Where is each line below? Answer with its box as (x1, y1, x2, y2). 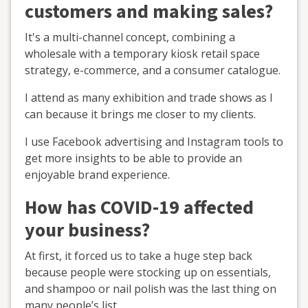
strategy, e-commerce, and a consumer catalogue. (25, 62, 280, 78)
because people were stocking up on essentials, (25, 264, 271, 280)
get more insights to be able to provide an (25, 150, 242, 166)
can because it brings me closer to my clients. (25, 106, 256, 122)
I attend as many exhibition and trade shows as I (25, 89, 273, 105)
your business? (25, 216, 150, 244)
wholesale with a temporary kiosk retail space (25, 45, 260, 61)
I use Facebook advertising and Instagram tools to (25, 133, 283, 149)
